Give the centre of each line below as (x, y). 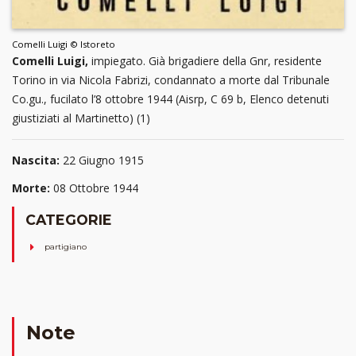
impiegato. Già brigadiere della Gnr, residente (207, 61)
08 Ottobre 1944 (96, 188)
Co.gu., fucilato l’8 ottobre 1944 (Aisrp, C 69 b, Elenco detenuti (170, 99)
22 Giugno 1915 (103, 161)
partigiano (66, 246)
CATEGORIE (69, 220)
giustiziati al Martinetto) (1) (81, 118)
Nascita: (36, 161)
